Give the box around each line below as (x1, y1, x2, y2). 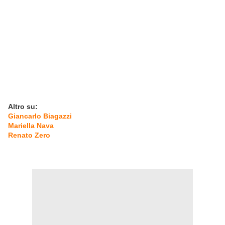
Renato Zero (8, 131, 50, 140)
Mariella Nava (8, 122, 54, 130)
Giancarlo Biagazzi (8, 112, 72, 121)
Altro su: (8, 102, 38, 111)
